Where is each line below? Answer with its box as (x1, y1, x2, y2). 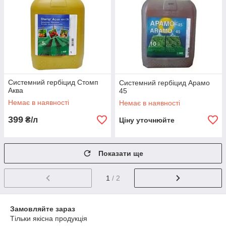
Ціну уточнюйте (119, 116, 175, 124)
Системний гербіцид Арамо (119, 79, 210, 87)
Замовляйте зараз (10, 204, 75, 213)
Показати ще (98, 149, 143, 157)
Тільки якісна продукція (10, 214, 87, 222)
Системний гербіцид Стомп (8, 78, 98, 86)
